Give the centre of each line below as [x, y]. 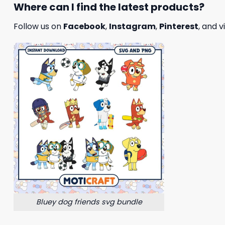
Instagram [132, 26]
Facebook [84, 26]
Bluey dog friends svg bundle [89, 202]
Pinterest [179, 26]
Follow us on [38, 26]
